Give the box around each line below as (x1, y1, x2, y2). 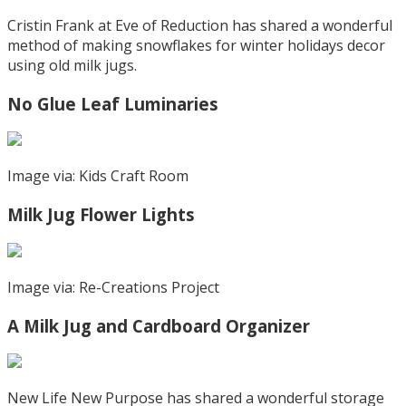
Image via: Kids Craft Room (7, 166, 188, 187)
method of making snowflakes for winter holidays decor (7, 35, 385, 55)
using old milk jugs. (7, 55, 137, 75)
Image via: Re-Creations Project (7, 276, 219, 297)
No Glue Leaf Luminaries (7, 92, 218, 115)
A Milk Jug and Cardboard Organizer (7, 314, 310, 337)
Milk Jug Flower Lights (7, 203, 195, 227)
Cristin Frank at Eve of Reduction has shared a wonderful (7, 15, 392, 35)
